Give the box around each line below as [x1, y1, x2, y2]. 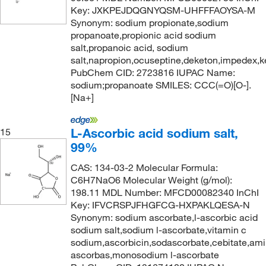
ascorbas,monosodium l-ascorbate [70, 249, 219, 261]
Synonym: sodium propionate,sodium [70, 17, 229, 28]
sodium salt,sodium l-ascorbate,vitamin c [70, 224, 246, 236]
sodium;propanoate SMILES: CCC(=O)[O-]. [70, 79, 251, 91]
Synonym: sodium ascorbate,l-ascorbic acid [70, 211, 258, 223]
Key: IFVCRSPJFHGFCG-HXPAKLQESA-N [70, 199, 250, 211]
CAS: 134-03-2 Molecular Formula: [70, 161, 218, 173]
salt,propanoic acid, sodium [70, 42, 188, 53]
